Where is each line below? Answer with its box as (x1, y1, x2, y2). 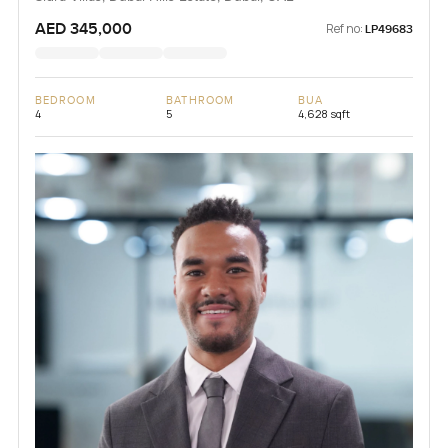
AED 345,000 (34, 18, 132, 39)
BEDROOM (34, 93, 96, 107)
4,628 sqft (297, 105, 350, 121)
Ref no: (326, 19, 364, 37)
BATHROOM (166, 93, 235, 107)
